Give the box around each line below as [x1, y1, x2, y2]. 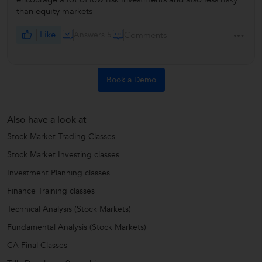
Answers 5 [74, 29, 112, 40]
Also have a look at [7, 113, 87, 127]
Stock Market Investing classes [7, 149, 119, 161]
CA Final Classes [7, 240, 67, 251]
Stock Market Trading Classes [7, 131, 115, 143]
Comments [124, 29, 167, 41]
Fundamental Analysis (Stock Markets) [7, 222, 146, 233]
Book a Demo [106, 74, 156, 86]
